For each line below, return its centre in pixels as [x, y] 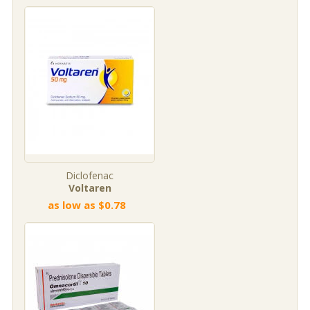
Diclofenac [90, 175]
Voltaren [90, 188]
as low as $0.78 [86, 205]
